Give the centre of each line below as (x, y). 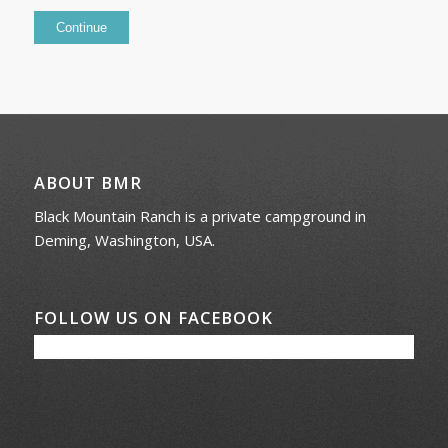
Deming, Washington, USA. (124, 240)
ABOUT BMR (87, 182)
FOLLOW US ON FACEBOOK (153, 318)
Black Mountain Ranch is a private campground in (199, 216)
